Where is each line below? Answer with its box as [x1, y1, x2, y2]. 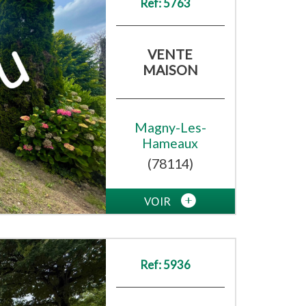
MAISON [142, 62, 198, 79]
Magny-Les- [134, 120, 206, 136]
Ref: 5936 [139, 258, 191, 273]
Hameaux [142, 135, 199, 152]
